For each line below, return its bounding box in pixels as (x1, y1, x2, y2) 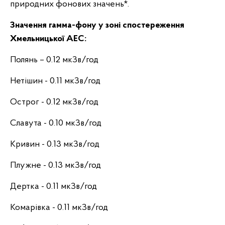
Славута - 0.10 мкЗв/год (10, 119, 101, 128)
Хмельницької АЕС (10, 34, 84, 44)
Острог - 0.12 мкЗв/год (10, 97, 98, 107)
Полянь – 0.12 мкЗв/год (10, 55, 98, 65)
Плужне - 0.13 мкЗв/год (10, 161, 101, 170)
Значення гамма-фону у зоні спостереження (10, 21, 184, 30)
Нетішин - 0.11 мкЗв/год (10, 76, 100, 86)
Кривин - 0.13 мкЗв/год (10, 140, 99, 149)
